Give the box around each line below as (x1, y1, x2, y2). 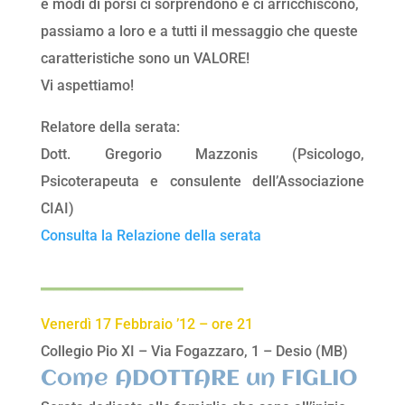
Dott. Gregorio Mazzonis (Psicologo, (40, 146, 365, 164)
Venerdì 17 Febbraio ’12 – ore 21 (40, 316, 253, 334)
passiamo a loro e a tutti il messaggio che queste (40, 23, 358, 41)
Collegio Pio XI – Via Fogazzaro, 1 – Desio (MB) (40, 343, 348, 361)
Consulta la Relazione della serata (40, 227, 261, 245)
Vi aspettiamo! (40, 77, 134, 95)
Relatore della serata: (40, 118, 180, 137)
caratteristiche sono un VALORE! (40, 50, 250, 68)
